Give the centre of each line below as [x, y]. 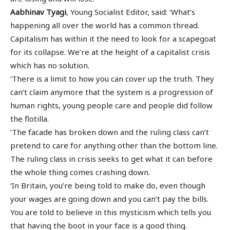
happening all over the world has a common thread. [105, 25]
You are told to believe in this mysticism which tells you [111, 212]
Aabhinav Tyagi [38, 12]
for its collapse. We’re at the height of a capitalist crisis [110, 52]
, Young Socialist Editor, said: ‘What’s [131, 12]
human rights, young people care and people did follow [111, 105]
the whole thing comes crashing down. [80, 172]
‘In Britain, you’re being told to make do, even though [108, 185]
